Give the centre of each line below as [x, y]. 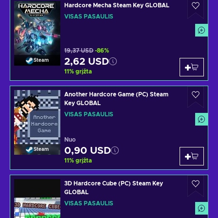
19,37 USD [79, 51]
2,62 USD [87, 62]
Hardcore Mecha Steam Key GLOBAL [117, 6]
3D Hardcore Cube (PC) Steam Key [114, 184]
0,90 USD [88, 151]
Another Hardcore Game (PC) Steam [116, 95]
